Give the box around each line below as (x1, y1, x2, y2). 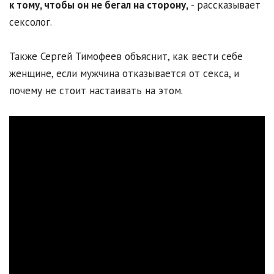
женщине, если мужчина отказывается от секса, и (9, 67, 239, 81)
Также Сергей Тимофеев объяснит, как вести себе (9, 50, 243, 64)
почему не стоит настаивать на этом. (9, 84, 183, 98)
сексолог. (9, 15, 52, 29)
